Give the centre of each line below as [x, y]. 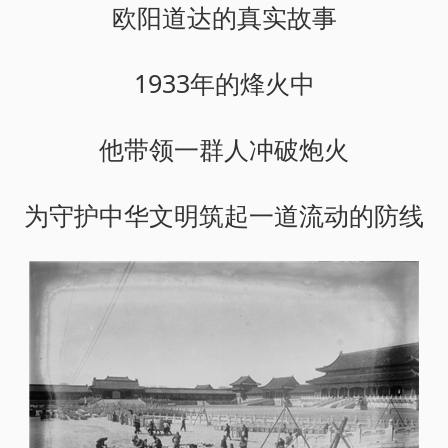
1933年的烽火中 [224, 82]
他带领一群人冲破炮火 [224, 148]
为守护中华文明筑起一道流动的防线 [224, 214]
